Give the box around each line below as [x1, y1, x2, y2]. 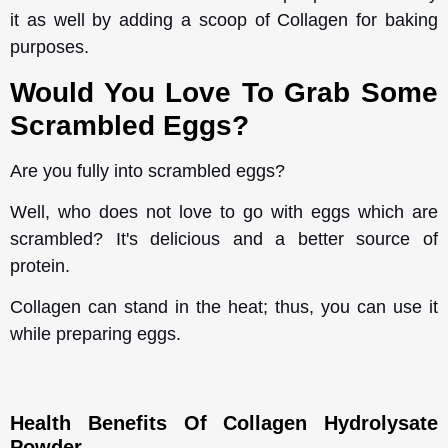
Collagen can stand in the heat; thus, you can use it [10, 297, 438, 318]
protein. [10, 255, 70, 276]
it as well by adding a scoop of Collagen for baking [10, 10, 438, 31]
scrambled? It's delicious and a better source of [10, 228, 438, 249]
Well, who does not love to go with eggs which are [10, 201, 438, 222]
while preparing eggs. [10, 324, 186, 345]
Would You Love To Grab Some [10, 76, 438, 108]
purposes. [10, 37, 94, 58]
